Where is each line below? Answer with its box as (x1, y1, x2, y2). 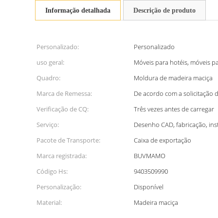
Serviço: (36, 120, 59, 129)
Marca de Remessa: (36, 89, 92, 98)
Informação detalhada (45, 7, 110, 14)
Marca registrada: (36, 151, 87, 160)
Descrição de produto (133, 7, 196, 14)
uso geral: (36, 58, 64, 67)
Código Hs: (36, 167, 68, 176)
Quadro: (36, 73, 60, 82)
